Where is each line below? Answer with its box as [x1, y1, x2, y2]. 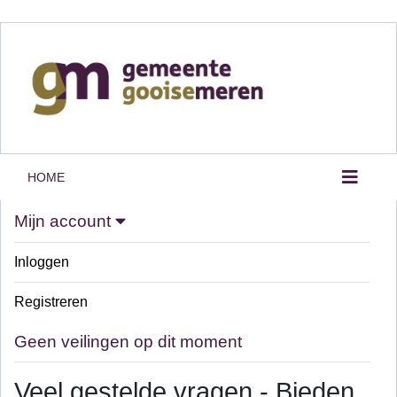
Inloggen [14, 253, 69, 269]
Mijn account [14, 211, 115, 230]
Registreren [14, 293, 88, 309]
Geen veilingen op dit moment [14, 331, 242, 351]
